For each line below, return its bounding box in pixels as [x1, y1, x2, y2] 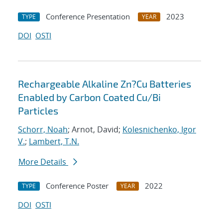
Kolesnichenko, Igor [122, 124, 196, 135]
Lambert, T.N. [29, 136, 79, 147]
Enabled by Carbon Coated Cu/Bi [18, 91, 161, 104]
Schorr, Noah [18, 124, 68, 135]
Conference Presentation [46, 11, 130, 22]
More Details [18, 156, 68, 168]
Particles [18, 105, 58, 117]
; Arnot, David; [68, 124, 122, 135]
